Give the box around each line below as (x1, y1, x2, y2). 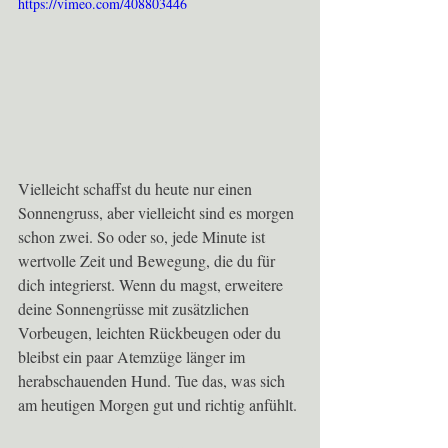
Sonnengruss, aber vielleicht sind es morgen (18, 202, 298, 224)
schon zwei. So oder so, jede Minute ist (18, 226, 269, 248)
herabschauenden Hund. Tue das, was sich (18, 370, 289, 392)
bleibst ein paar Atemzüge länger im (18, 346, 249, 368)
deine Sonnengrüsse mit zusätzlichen (18, 298, 253, 320)
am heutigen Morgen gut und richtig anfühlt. (18, 394, 297, 416)
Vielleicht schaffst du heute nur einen (18, 178, 256, 200)
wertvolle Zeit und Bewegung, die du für (18, 250, 279, 272)
